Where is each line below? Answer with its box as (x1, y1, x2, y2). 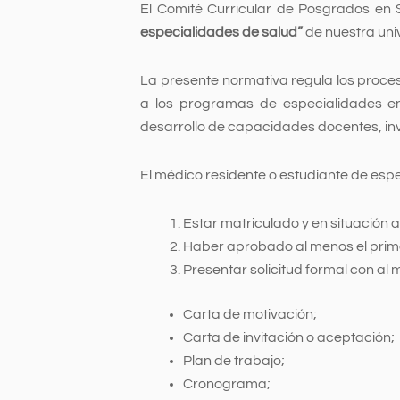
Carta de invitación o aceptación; (183, 329, 396, 345)
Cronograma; (183, 376, 271, 391)
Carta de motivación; (183, 306, 318, 321)
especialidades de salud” (140, 24, 304, 39)
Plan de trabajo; (183, 353, 286, 368)
